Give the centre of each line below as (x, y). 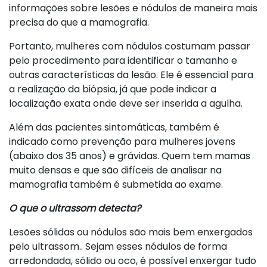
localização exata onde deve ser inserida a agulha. (126, 103)
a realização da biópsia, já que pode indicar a (113, 89)
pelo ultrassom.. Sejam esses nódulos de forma (118, 246)
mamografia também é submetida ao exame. (116, 184)
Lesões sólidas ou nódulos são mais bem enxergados (131, 232)
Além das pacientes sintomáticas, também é (114, 127)
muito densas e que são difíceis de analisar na (115, 170)
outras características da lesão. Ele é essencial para (131, 74)
